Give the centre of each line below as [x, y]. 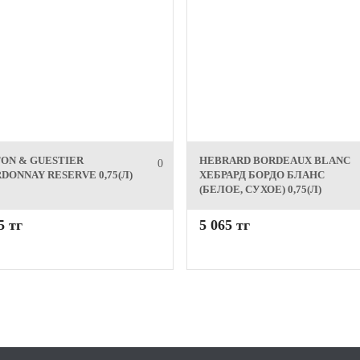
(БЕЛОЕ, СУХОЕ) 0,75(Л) [260, 189]
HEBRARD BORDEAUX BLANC [275, 160]
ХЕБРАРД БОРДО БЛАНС [262, 175]
